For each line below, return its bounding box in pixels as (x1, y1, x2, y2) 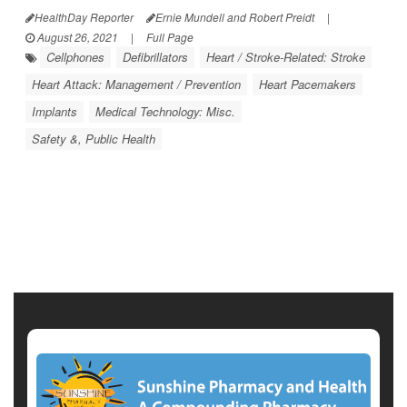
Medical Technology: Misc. (95, 103, 235, 120)
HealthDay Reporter (35, 9, 134, 25)
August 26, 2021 (35, 29, 118, 45)
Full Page (146, 29, 194, 45)
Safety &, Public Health (32, 130, 155, 147)
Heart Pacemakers (259, 75, 356, 93)
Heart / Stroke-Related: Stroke (206, 48, 365, 65)
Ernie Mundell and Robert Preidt (155, 9, 314, 25)
